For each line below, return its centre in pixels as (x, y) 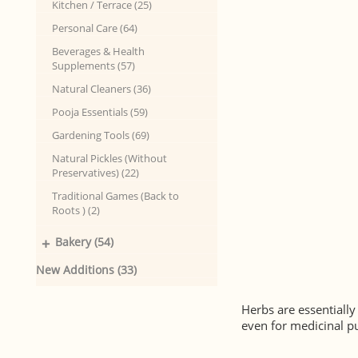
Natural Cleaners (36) (101, 89)
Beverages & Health (98, 51)
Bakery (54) (84, 242)
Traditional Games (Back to (115, 196)
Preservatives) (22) (95, 173)
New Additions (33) (86, 270)
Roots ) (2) (76, 210)
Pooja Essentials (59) (100, 112)
